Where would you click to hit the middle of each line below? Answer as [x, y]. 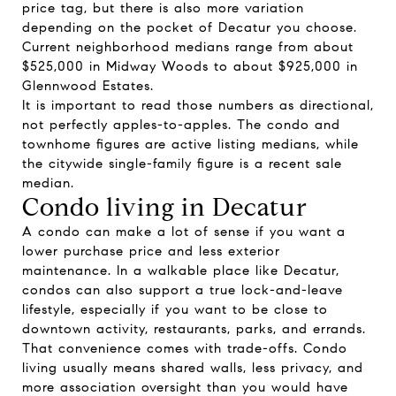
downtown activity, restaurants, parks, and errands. [194, 329]
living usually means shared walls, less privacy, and [193, 368]
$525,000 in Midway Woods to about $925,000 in [190, 66]
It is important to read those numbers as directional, [198, 105]
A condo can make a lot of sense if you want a [184, 232]
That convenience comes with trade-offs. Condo [185, 348]
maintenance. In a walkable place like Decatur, [181, 270]
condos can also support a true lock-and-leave [183, 290]
